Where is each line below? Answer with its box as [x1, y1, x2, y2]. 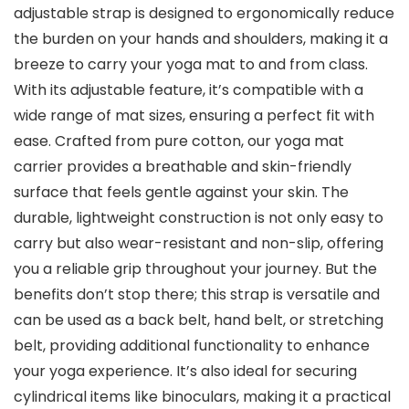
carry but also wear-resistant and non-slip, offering [14, 233, 383, 255]
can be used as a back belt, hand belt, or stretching [14, 309, 383, 331]
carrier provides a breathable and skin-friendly [14, 156, 351, 178]
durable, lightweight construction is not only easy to [14, 207, 383, 229]
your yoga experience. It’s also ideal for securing [14, 361, 357, 383]
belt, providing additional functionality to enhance [14, 335, 370, 357]
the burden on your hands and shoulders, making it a [14, 28, 388, 50]
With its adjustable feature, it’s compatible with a [14, 79, 363, 101]
